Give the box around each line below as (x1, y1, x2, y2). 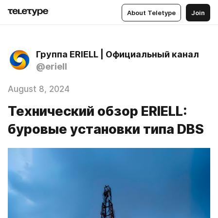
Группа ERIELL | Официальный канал (36, 49, 199, 59)
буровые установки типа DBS (8, 121, 204, 137)
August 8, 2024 (8, 84, 70, 94)
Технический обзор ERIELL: (8, 103, 187, 119)
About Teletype (127, 8, 176, 17)
